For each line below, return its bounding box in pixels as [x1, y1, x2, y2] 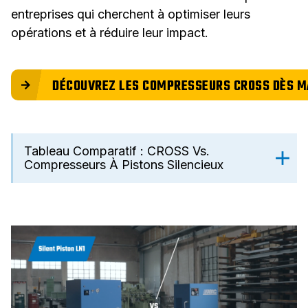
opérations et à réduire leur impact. [11, 25, 208, 41]
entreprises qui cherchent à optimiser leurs [11, 7, 250, 22]
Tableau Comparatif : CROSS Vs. [24, 144, 210, 159]
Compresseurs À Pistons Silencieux [24, 157, 223, 173]
